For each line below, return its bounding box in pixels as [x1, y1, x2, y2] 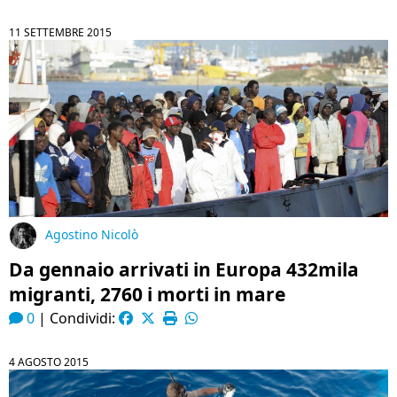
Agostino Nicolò [45, 226, 138, 244]
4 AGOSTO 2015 [9, 354, 89, 370]
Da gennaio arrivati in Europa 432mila [9, 257, 359, 282]
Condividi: [50, 308, 119, 328]
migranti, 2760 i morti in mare [9, 282, 285, 307]
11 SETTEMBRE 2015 [9, 25, 112, 40]
